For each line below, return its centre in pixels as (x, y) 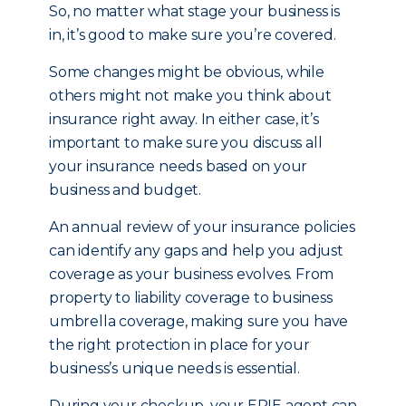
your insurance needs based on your (179, 166)
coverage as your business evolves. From (192, 274)
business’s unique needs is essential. (174, 368)
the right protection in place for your (179, 345)
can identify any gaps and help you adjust (196, 251)
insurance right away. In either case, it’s (184, 119)
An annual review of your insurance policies (202, 227)
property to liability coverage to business (191, 298)
